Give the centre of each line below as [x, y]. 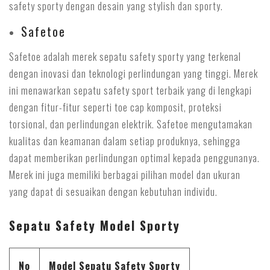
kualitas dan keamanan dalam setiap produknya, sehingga [125, 141]
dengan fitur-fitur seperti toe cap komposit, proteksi [115, 107]
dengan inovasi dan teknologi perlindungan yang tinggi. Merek [133, 74]
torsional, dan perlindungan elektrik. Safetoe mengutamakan [131, 124]
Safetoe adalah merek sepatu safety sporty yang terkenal [125, 57]
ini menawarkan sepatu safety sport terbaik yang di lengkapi [130, 90]
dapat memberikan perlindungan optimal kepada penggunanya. [134, 158]
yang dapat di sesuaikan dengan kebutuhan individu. [113, 192]
